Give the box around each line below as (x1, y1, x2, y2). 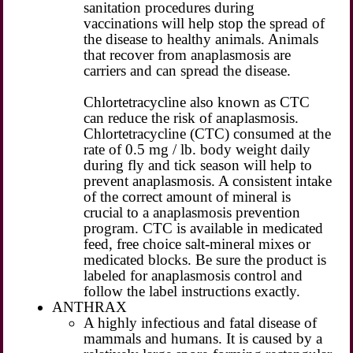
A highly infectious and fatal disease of (84, 314, 318, 331)
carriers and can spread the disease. (84, 61, 292, 79)
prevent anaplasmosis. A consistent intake (84, 172, 333, 189)
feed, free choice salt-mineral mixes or (84, 235, 311, 252)
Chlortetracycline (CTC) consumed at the (84, 124, 332, 142)
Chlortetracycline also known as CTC (84, 93, 310, 110)
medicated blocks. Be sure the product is (84, 251, 327, 268)
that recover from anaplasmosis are (84, 46, 292, 63)
